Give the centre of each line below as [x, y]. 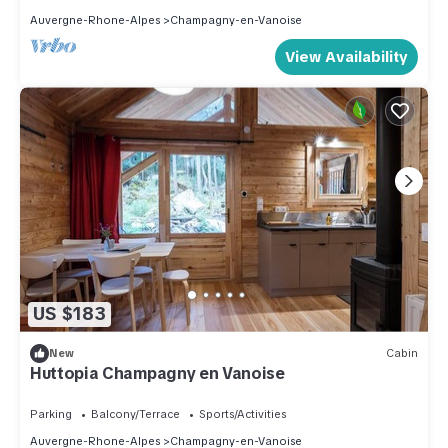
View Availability [346, 57]
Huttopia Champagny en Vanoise [157, 373]
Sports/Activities [242, 413]
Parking [51, 413]
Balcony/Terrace [135, 413]
